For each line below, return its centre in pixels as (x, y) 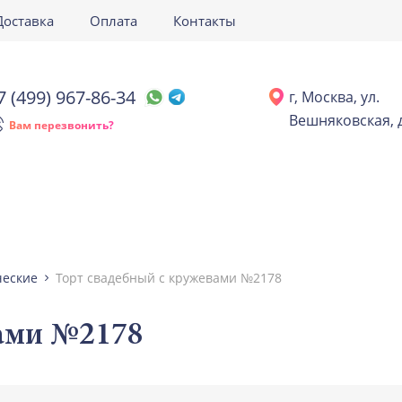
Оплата (114, 21)
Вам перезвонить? (61, 125)
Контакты (205, 21)
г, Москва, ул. (334, 97)
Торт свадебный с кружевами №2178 (169, 278)
